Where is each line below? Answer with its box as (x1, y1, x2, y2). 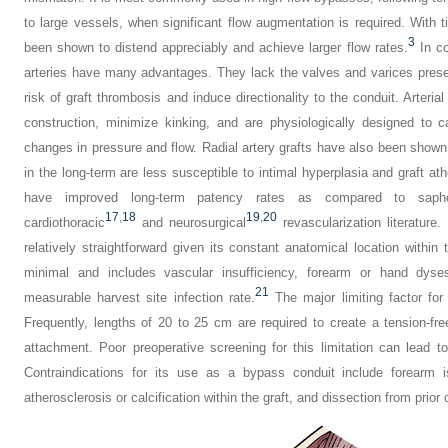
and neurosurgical (136, 215, 246, 230)
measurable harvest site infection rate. (24, 290, 255, 305)
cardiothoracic (24, 215, 105, 230)
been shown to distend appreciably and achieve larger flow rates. (24, 40, 408, 55)
